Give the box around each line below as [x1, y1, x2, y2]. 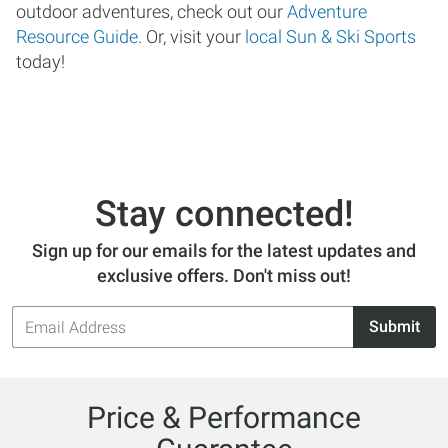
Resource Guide [16, 26, 138, 47]
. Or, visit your [138, 26, 241, 47]
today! [16, 51, 69, 72]
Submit [369, 317, 420, 336]
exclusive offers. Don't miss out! [97, 265, 351, 286]
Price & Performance [87, 400, 361, 435]
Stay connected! [94, 193, 354, 235]
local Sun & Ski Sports [241, 26, 416, 47]
